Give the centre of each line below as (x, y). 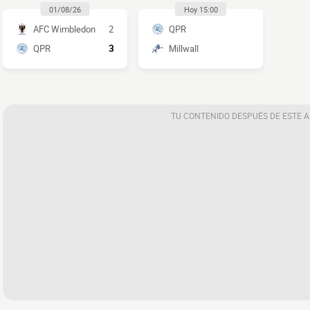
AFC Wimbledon (64, 29)
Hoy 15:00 (201, 9)
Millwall (183, 49)
